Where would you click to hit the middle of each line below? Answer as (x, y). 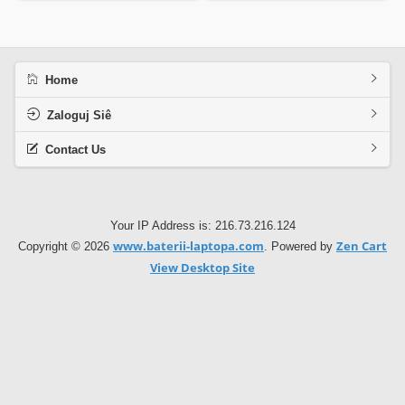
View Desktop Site (202, 267)
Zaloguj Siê (79, 115)
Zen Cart (362, 246)
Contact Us (75, 151)
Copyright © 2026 (66, 247)
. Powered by (300, 247)
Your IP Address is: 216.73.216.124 (202, 225)
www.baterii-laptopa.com (188, 246)
